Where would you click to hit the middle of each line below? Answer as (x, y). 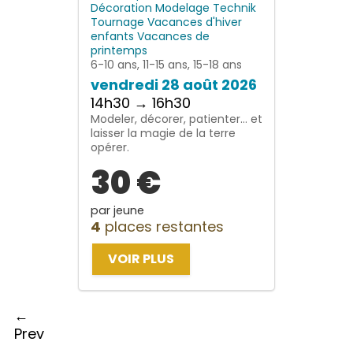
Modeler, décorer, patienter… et (176, 119)
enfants (114, 36)
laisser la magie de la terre (163, 133)
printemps (119, 50)
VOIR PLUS (141, 258)
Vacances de (173, 36)
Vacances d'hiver (195, 22)
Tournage (119, 22)
